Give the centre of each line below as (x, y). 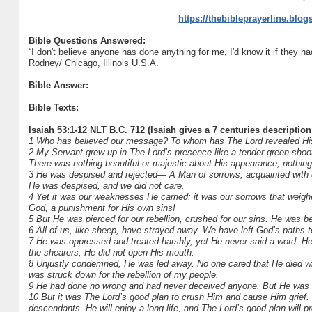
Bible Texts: (53, 107)
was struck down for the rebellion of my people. (123, 274)
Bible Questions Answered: (87, 40)
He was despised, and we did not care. (106, 185)
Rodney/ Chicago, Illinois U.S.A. (93, 63)
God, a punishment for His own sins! (102, 208)
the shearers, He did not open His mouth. (111, 252)
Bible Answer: (58, 85)
